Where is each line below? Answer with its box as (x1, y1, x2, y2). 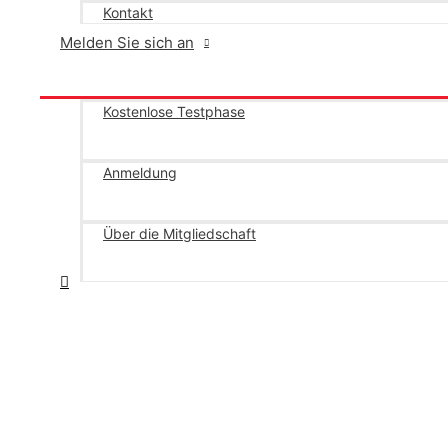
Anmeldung (103, 164, 177, 181)
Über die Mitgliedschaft (103, 225, 256, 242)
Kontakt (103, 4, 153, 21)
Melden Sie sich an (60, 32, 194, 52)
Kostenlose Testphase (103, 103, 245, 120)
